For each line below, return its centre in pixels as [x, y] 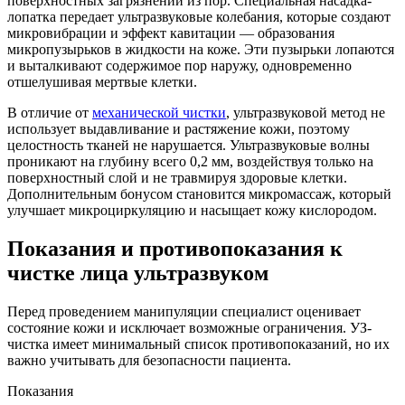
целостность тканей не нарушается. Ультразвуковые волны [188, 146]
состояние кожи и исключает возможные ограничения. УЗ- [189, 328]
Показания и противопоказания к [175, 249]
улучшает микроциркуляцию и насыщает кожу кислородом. [192, 211]
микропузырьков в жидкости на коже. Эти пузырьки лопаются [201, 50]
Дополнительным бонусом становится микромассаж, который [199, 194]
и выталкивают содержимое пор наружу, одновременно [179, 66]
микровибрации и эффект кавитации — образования [171, 33]
